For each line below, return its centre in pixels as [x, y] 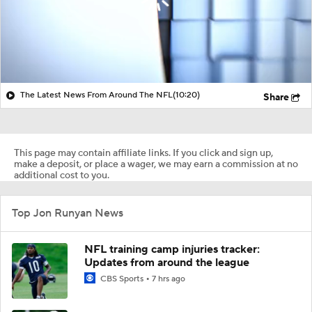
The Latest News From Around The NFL [96, 95]
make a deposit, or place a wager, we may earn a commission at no [156, 164]
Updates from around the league [167, 262]
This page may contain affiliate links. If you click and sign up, [143, 153]
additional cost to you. [62, 175]
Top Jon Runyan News [68, 213]
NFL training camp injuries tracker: [172, 249]
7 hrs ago [169, 279]
